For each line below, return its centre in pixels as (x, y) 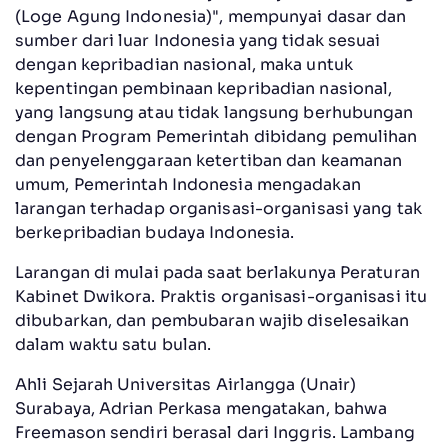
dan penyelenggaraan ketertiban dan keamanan (209, 160)
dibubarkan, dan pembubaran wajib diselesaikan (212, 320)
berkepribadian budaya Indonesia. (155, 232)
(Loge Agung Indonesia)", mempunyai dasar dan (211, 16)
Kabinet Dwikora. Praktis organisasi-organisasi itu (221, 296)
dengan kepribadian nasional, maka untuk (184, 64)
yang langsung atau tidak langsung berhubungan (214, 112)
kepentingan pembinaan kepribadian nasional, (204, 88)
